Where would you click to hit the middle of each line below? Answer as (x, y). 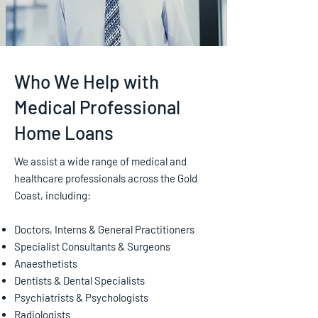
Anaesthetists (46, 263)
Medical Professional (97, 107)
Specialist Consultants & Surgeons (92, 246)
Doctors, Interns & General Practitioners (104, 229)
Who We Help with (87, 81)
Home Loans (64, 132)
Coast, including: (53, 195)
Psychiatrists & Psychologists (81, 297)
